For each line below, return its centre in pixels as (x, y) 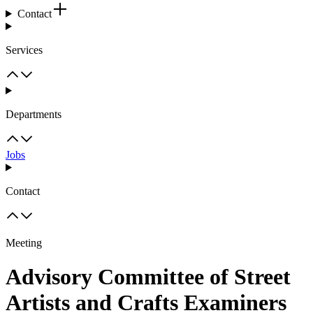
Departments (34, 114)
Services (24, 50)
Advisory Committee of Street (148, 277)
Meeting (24, 243)
